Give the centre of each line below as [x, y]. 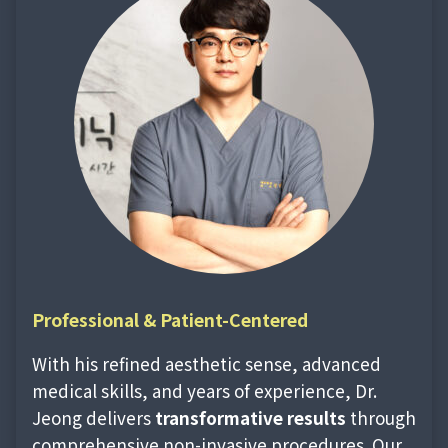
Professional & [94, 320]
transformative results [250, 418]
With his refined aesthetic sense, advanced [206, 364]
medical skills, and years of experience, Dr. [204, 391]
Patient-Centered [234, 320]
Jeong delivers [93, 418]
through [381, 418]
